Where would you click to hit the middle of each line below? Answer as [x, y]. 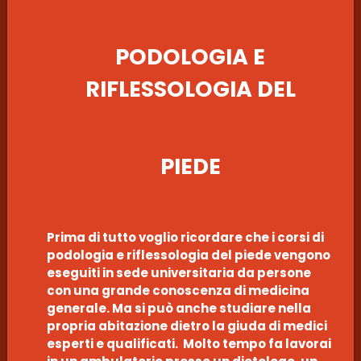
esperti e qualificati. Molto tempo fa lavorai [189, 343]
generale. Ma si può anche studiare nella [178, 308]
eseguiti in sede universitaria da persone [178, 272]
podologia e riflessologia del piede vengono [188, 255]
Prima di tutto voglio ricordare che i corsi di [185, 237]
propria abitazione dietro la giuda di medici [187, 326]
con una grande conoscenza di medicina [178, 290]
